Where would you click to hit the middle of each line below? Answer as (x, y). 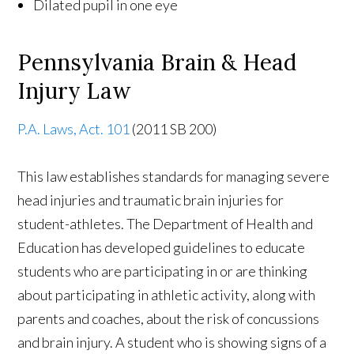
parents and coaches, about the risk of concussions (169, 318)
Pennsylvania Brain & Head (157, 62)
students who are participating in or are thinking (163, 271)
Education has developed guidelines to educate (162, 247)
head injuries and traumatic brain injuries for (151, 200)
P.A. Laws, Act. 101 (74, 128)
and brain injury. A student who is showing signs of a (172, 342)
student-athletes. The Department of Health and (166, 223)
